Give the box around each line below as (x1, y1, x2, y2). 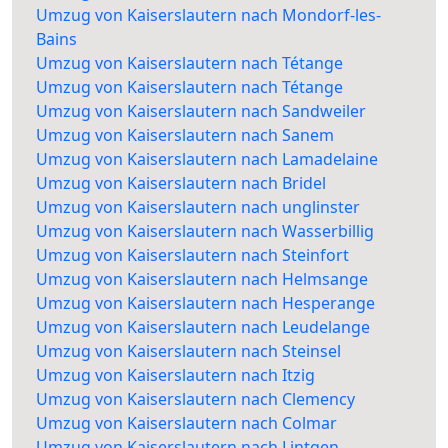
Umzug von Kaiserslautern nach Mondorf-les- (36, 4, 381, 27)
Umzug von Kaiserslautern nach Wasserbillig (36, 220, 374, 243)
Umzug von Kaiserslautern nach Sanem (36, 124, 334, 147)
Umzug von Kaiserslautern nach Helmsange (36, 268, 368, 291)
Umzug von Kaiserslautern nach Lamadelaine (36, 148, 378, 171)
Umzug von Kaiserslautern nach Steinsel (36, 340, 341, 363)
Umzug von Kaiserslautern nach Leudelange (36, 316, 370, 339)
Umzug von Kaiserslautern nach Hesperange (36, 292, 375, 315)
